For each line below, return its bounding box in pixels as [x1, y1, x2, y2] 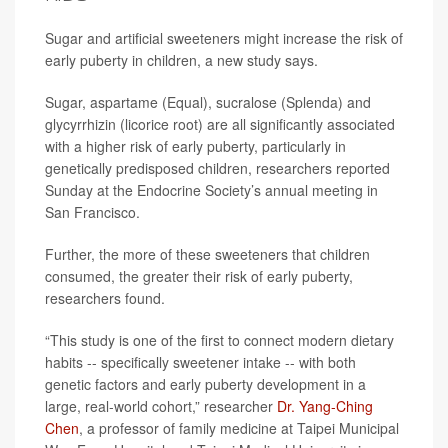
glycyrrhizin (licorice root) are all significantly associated [45, 114, 395, 134]
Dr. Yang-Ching [277, 396, 373, 416]
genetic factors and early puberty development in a [45, 374, 366, 394]
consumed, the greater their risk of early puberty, [45, 266, 353, 286]
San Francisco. [45, 202, 140, 222]
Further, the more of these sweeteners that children [45, 244, 370, 264]
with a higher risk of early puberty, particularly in [45, 136, 346, 156]
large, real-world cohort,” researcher [45, 396, 277, 416]
